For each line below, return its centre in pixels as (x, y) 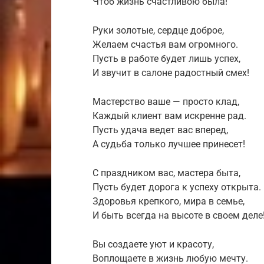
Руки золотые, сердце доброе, (158, 31)
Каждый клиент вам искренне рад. (169, 116)
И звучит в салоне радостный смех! (171, 73)
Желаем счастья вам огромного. (165, 45)
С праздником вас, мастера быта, (166, 173)
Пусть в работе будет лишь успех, (166, 59)
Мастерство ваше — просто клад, (166, 102)
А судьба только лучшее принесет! (169, 144)
